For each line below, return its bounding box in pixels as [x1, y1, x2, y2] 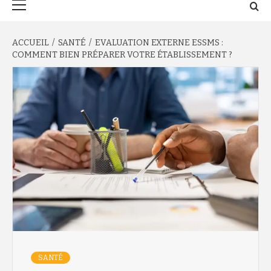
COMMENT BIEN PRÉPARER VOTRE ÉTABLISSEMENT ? [12, 50, 232, 60]
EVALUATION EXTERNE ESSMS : [95, 38, 223, 48]
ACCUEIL [12, 38, 49, 48]
